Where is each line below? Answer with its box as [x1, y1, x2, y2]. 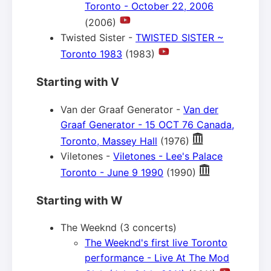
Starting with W [36, 193, 122, 207]
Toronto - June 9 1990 [60, 166, 163, 178]
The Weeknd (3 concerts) [60, 221, 177, 234]
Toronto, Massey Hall [60, 134, 157, 147]
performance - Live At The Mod [85, 252, 229, 264]
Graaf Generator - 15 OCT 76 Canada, [60, 118, 234, 131]
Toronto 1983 [60, 48, 122, 60]
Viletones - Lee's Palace [113, 149, 223, 162]
